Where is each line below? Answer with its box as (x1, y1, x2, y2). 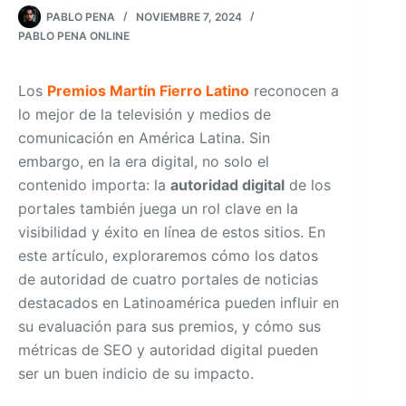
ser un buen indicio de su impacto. (18, 364, 254, 382)
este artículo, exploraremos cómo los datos (18, 246, 318, 265)
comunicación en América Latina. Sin (18, 129, 270, 147)
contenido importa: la (18, 176, 170, 194)
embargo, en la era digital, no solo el (18, 152, 269, 170)
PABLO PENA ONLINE (18, 29, 130, 43)
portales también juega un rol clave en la (18, 199, 298, 217)
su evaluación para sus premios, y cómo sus (18, 317, 321, 335)
